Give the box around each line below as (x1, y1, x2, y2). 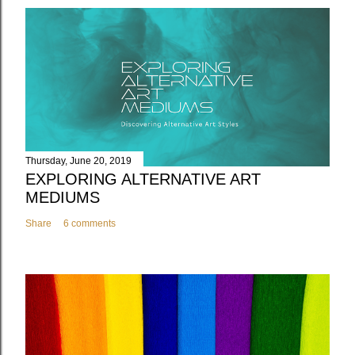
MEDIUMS (25, 189, 100, 207)
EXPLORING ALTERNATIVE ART (25, 170, 261, 189)
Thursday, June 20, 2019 (25, 155, 132, 167)
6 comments (63, 218, 116, 230)
